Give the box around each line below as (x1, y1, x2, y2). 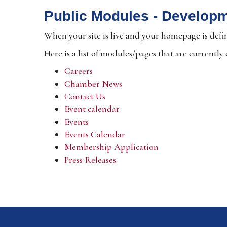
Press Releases (64, 154, 116, 165)
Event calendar (64, 103, 120, 115)
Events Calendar (64, 128, 125, 140)
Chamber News (64, 78, 122, 89)
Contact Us (64, 90, 105, 102)
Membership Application (64, 141, 159, 153)
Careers (64, 65, 93, 77)
